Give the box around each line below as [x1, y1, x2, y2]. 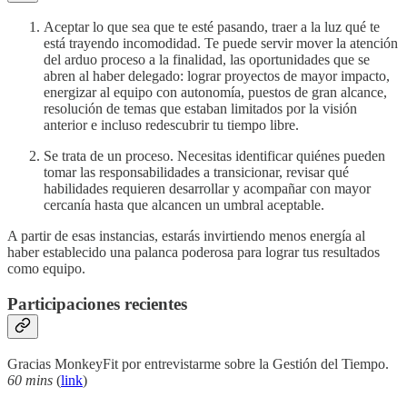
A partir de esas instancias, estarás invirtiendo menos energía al [7, 228, 365, 244]
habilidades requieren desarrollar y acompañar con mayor [44, 181, 371, 197]
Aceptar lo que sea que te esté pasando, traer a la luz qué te [44, 19, 380, 35]
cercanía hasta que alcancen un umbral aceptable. [44, 197, 324, 213]
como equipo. [7, 261, 85, 277]
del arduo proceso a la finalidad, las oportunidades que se [44, 52, 370, 68]
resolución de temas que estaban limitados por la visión [44, 101, 357, 117]
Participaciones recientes [7, 294, 187, 314]
